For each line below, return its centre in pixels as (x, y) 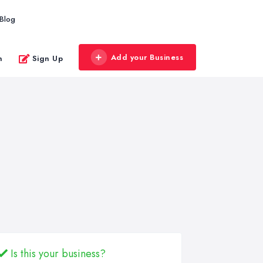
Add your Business (147, 57)
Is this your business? (57, 254)
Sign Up (47, 58)
